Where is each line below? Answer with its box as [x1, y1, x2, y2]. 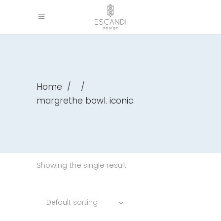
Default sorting [46, 197, 98, 207]
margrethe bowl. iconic [37, 94, 133, 107]
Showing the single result [37, 160, 127, 170]
